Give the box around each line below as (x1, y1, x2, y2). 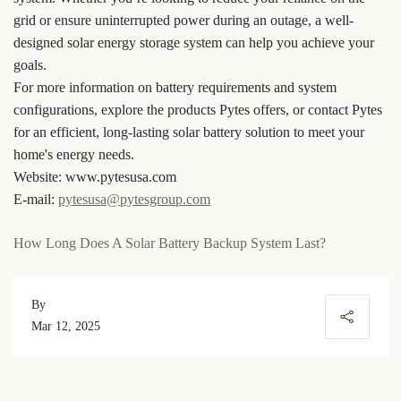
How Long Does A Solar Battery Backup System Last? (13, 235, 326, 251)
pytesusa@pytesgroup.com (58, 192, 210, 207)
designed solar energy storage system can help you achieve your (13, 35, 374, 50)
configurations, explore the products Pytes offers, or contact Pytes (13, 102, 382, 117)
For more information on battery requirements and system (13, 80, 337, 95)
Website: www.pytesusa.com (13, 169, 176, 184)
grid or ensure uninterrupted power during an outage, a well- (13, 13, 354, 28)
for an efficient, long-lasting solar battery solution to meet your (13, 124, 364, 140)
